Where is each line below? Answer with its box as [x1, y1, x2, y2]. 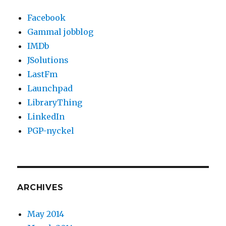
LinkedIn [27, 111, 65, 122]
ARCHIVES [17, 183, 64, 193]
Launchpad [27, 83, 73, 94]
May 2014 [27, 209, 65, 219]
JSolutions [27, 55, 69, 66]
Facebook [27, 13, 66, 23]
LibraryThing [27, 97, 83, 108]
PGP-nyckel [27, 126, 75, 136]
